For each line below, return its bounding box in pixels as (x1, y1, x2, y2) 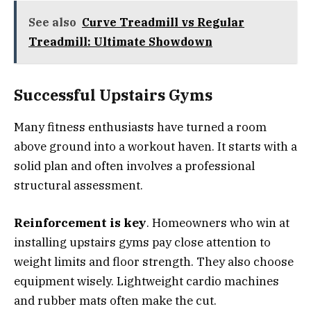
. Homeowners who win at (146, 215, 289, 231)
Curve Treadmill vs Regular (82, 15, 244, 30)
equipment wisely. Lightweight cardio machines (14, 274, 279, 289)
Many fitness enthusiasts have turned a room (14, 119, 267, 135)
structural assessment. (14, 178, 143, 194)
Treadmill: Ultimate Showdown (28, 35, 212, 49)
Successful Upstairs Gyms (14, 85, 212, 105)
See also (28, 15, 76, 30)
